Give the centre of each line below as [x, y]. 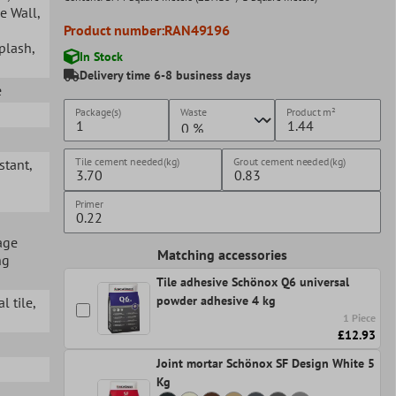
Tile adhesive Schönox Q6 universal [252, 282]
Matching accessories [222, 254]
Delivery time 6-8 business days [165, 75]
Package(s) [98, 111]
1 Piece [360, 317]
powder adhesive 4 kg [216, 300]
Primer [89, 203]
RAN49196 [197, 30]
